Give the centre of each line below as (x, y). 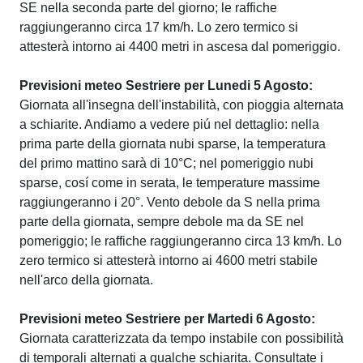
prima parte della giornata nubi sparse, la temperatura (173, 144)
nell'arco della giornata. (86, 280)
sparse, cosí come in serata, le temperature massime (170, 183)
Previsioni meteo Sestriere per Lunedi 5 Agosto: (166, 85)
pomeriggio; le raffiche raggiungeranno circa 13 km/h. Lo (181, 241)
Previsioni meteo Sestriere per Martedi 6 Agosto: (167, 319)
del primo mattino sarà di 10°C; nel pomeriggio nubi (167, 163)
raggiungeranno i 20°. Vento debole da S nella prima (170, 202)
